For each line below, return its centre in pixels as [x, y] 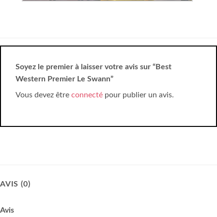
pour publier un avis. [138, 95]
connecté [87, 95]
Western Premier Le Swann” [65, 79]
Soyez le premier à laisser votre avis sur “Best [93, 67]
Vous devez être [43, 95]
